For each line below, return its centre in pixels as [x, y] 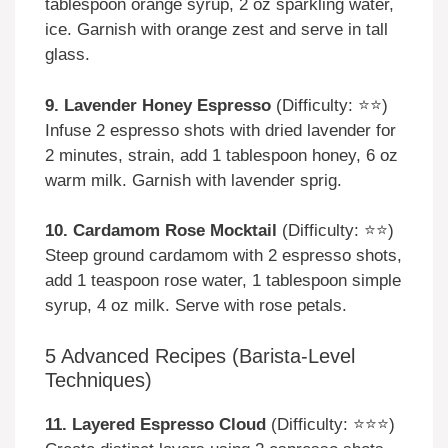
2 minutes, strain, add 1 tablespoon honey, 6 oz [221, 155]
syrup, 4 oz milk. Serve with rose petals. [196, 306]
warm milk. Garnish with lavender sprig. [193, 180]
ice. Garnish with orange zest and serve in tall [216, 30]
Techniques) [98, 379]
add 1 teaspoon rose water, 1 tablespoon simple [223, 281]
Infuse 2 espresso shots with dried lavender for [220, 130]
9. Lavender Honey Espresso [158, 105]
